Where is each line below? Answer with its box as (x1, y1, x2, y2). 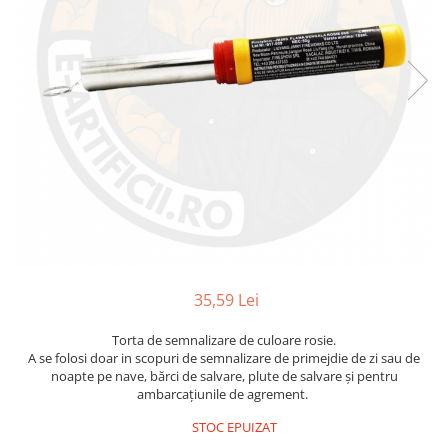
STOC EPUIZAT (189, 418, 277, 436)
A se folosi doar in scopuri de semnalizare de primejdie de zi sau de (28, 349, 420, 367)
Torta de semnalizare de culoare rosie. (112, 331, 336, 349)
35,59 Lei (193, 289, 259, 311)
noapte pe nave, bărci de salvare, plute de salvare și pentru (50, 367, 398, 385)
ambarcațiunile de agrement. (137, 385, 311, 403)
